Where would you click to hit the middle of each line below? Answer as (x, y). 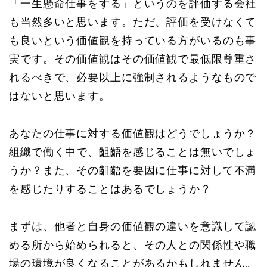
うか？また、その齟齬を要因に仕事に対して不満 (133, 171)
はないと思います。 (60, 96)
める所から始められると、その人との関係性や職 (133, 245)
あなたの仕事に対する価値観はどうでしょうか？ (133, 134)
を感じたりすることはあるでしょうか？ (110, 189)
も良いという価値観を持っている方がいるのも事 (133, 41)
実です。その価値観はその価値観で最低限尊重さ (133, 59)
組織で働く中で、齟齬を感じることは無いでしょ (133, 152)
